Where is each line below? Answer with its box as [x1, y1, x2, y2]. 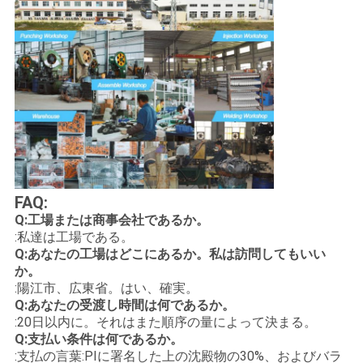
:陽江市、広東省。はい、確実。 [14, 280, 199, 296]
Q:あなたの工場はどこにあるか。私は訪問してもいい [14, 246, 326, 262]
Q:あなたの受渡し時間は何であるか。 [14, 297, 235, 313]
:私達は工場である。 [14, 228, 134, 245]
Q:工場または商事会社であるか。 [14, 211, 209, 228]
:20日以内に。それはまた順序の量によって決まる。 [14, 314, 317, 330]
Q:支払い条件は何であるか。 [14, 331, 183, 347]
